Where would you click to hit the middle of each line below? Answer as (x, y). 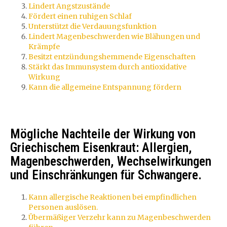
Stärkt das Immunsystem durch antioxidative (107, 67)
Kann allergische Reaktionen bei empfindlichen (112, 197)
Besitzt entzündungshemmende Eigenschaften (112, 57)
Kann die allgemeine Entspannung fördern (105, 87)
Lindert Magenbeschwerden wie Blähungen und (114, 36)
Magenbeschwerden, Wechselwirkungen (111, 161)
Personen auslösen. (63, 207)
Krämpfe (44, 47)
